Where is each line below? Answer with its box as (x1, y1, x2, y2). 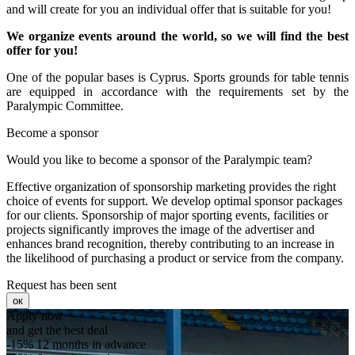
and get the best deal (6, 323, 108, 337)
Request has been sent (6, 277, 116, 292)
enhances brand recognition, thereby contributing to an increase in (6, 236, 334, 250)
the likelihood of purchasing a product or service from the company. (6, 250, 344, 265)
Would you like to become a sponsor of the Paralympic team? (6, 152, 312, 166)
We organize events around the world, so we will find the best (6, 29, 349, 43)
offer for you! (6, 43, 78, 57)
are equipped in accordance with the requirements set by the (6, 84, 349, 98)
